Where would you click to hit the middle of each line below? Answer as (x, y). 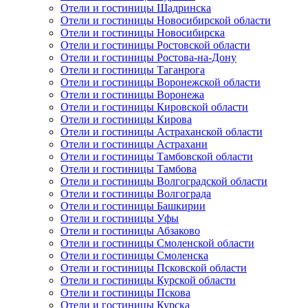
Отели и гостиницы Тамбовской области (157, 157)
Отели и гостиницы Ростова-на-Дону (148, 58)
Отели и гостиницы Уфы (120, 219)
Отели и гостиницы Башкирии (133, 206)
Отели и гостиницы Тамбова (129, 169)
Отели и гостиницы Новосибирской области (166, 21)
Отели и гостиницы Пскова (125, 293)
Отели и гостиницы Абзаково (130, 231)
